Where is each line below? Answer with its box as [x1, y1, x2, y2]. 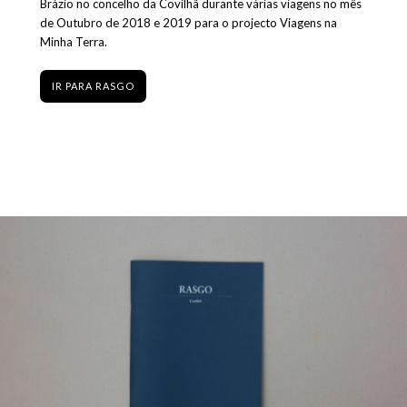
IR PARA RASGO [51, 79, 134, 92]
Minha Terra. [39, 34, 107, 49]
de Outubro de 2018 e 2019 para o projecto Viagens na [39, 15, 337, 30]
